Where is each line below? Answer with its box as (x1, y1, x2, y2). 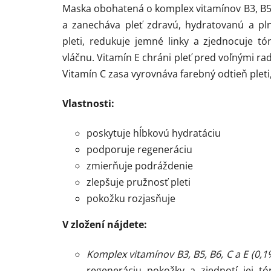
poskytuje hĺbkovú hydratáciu (87, 126, 221, 140)
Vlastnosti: (62, 96, 114, 110)
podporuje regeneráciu (87, 142, 192, 156)
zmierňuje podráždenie (87, 158, 193, 172)
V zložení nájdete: (62, 217, 147, 231)
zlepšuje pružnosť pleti (87, 175, 191, 189)
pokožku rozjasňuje (87, 191, 175, 205)
